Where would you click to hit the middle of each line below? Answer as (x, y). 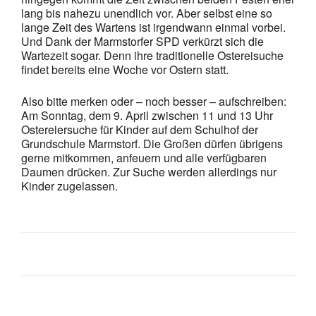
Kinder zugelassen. (69, 186)
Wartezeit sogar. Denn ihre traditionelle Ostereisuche (152, 55)
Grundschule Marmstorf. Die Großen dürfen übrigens (152, 143)
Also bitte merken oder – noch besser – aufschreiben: (154, 101)
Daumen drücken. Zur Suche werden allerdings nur (149, 171)
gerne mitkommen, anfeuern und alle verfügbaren (144, 157)
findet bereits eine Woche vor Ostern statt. (125, 69)
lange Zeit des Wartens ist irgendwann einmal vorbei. (153, 27)
